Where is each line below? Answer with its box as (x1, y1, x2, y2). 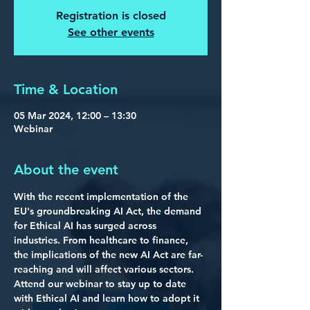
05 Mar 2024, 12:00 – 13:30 (14, 109, 136, 122)
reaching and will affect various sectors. (14, 263, 197, 275)
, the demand (141, 205, 204, 217)
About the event (14, 161, 118, 178)
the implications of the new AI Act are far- (14, 248, 203, 261)
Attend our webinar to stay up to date (14, 277, 189, 290)
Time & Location (14, 81, 118, 98)
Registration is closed (55, 9, 166, 22)
